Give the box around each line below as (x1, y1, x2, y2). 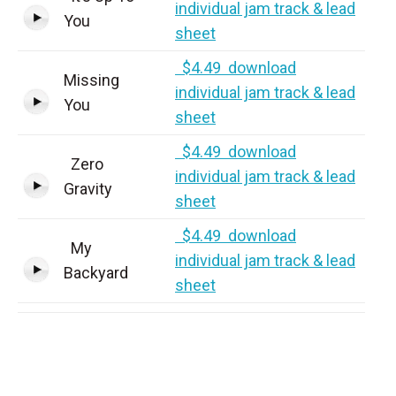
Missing (64, 71, 119, 89)
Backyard (64, 263, 128, 282)
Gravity (64, 179, 112, 198)
